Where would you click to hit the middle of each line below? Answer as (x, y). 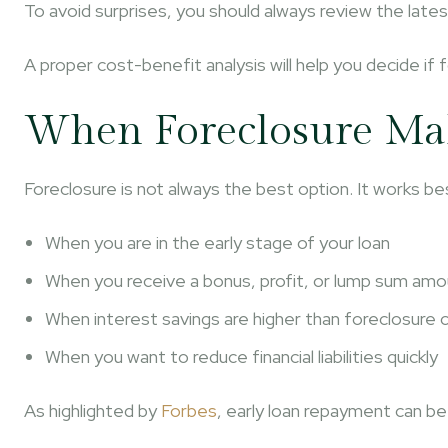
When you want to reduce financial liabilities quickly (241, 356)
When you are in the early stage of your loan (217, 242)
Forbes (189, 410)
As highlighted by (92, 410)
